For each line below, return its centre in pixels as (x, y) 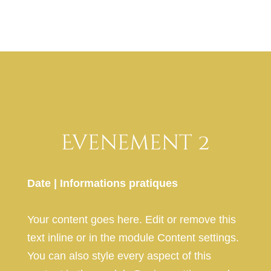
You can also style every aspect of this (119, 256)
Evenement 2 (135, 143)
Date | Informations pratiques (102, 184)
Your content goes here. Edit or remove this (131, 220)
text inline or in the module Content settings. (133, 238)
